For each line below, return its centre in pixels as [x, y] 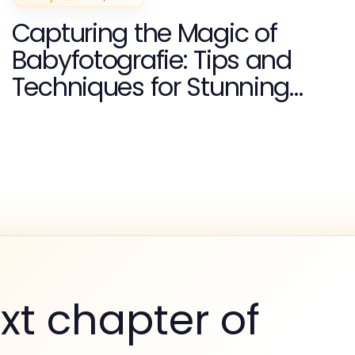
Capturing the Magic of [144, 32]
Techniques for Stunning [151, 86]
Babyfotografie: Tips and [151, 59]
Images [55, 113]
